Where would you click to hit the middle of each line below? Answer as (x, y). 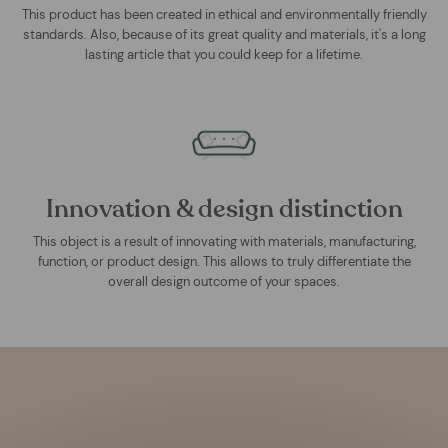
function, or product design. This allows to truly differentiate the (224, 261)
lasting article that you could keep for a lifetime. (224, 54)
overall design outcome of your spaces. (224, 281)
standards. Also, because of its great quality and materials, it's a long (224, 34)
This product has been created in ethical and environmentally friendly (224, 14)
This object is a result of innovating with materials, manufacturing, (224, 241)
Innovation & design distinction (224, 208)
